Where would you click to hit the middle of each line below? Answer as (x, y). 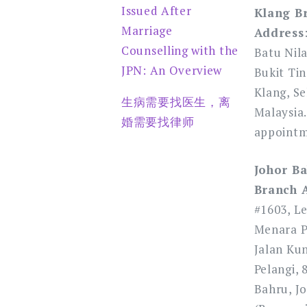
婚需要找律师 (158, 122)
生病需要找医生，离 (176, 102)
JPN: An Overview (172, 70)
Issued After (157, 11)
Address (279, 33)
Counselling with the (180, 50)
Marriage (147, 30)
